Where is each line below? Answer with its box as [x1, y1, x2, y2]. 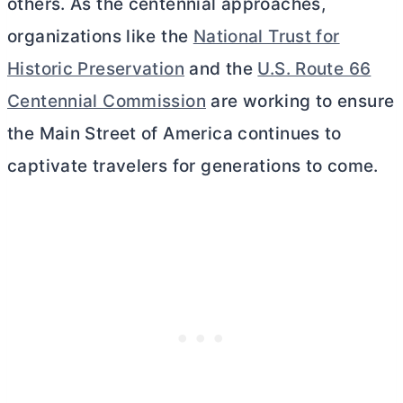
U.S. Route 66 [257, 58, 372, 80]
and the [184, 58, 258, 80]
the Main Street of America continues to [7, 123, 342, 145]
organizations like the [7, 26, 193, 48]
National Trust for [193, 26, 340, 48]
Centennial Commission [7, 91, 206, 112]
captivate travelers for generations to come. [7, 156, 379, 177]
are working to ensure [205, 91, 395, 112]
